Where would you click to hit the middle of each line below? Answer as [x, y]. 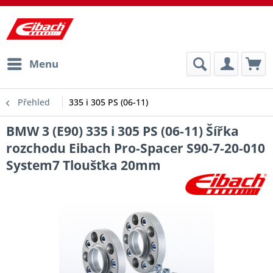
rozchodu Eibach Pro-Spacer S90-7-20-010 [136, 148]
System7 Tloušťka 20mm [83, 165]
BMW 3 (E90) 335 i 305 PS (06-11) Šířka [122, 131]
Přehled [34, 102]
